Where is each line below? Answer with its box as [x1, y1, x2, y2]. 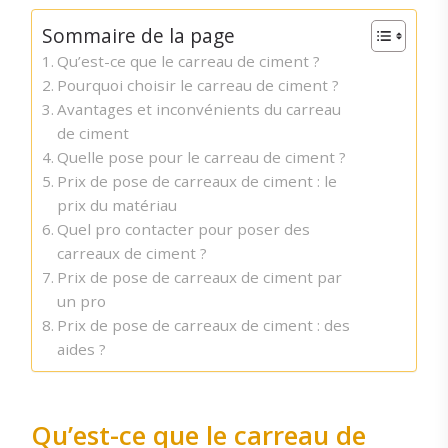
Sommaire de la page [41, 22, 235, 50]
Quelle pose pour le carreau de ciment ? [56, 147, 346, 168]
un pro [56, 291, 106, 312]
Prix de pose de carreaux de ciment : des [56, 315, 350, 336]
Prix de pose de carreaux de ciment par [56, 267, 342, 288]
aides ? [56, 339, 106, 360]
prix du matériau [56, 195, 177, 216]
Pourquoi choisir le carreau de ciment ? [56, 75, 339, 96]
